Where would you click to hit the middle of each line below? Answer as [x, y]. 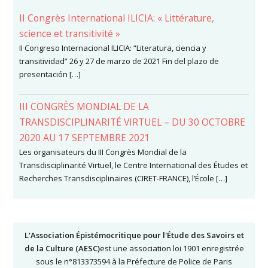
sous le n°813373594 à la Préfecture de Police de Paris [134, 261]
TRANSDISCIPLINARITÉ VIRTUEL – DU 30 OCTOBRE [133, 122]
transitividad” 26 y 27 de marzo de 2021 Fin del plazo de [119, 61]
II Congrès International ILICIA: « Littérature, [117, 18]
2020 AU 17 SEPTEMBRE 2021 [85, 138]
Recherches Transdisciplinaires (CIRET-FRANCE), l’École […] [124, 178]
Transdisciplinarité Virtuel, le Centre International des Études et [134, 165]
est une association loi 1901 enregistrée [172, 248]
